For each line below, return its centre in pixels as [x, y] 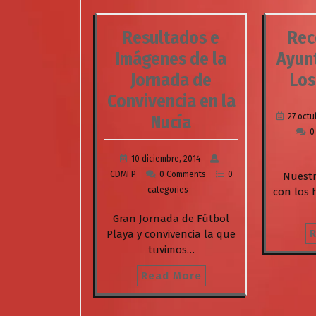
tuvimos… [171, 249]
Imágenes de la [171, 59]
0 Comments [182, 174]
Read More [171, 275]
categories [168, 189]
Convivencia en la [171, 101]
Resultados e [171, 38]
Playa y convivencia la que [171, 234]
